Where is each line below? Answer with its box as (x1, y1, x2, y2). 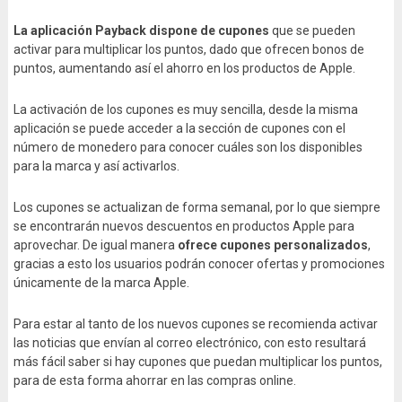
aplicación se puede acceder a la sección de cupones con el (13, 121, 345, 136)
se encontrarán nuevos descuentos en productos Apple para (13, 219, 354, 234)
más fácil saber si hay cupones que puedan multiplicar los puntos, (13, 354, 382, 370)
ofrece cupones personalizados (177, 238, 368, 253)
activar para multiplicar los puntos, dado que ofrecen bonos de (13, 42, 364, 57)
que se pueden (268, 23, 355, 39)
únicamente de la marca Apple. (13, 275, 189, 291)
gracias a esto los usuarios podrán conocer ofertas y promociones (13, 257, 385, 272)
